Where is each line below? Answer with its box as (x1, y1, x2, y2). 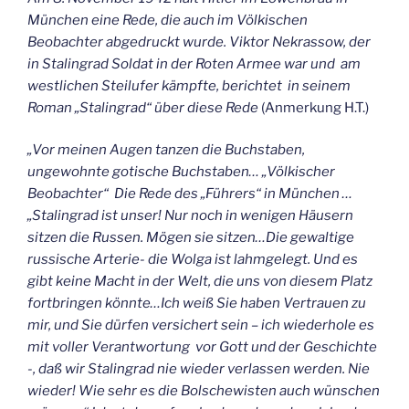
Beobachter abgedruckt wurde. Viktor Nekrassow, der (27, 33, 371, 50)
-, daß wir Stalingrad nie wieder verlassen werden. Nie (27, 361, 370, 378)
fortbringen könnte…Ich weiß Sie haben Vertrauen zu (27, 295, 366, 312)
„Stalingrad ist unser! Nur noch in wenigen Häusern (27, 207, 353, 225)
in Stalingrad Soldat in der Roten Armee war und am (27, 55, 361, 72)
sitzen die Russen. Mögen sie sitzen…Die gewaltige (27, 229, 354, 246)
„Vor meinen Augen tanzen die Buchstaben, (27, 142, 305, 159)
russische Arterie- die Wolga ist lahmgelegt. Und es (27, 251, 358, 268)
